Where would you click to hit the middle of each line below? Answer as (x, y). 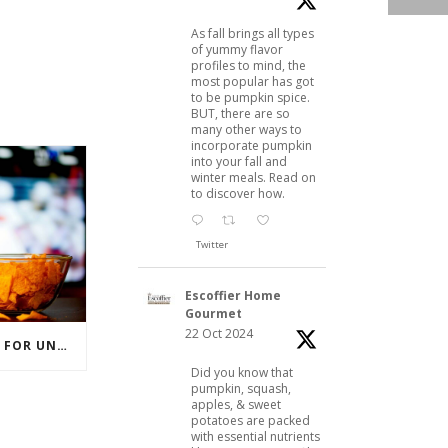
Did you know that (242, 372)
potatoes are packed (250, 420)
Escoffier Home (233, 295)
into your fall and (239, 161)
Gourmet (213, 313)
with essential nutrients (255, 436)
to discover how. (238, 193)
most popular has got (252, 81)
